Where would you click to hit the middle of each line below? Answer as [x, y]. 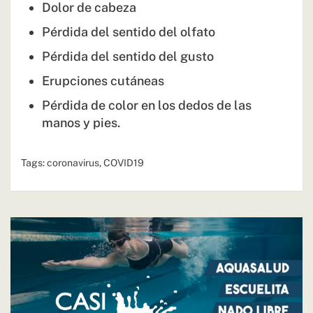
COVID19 [124, 163]
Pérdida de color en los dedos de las [147, 105]
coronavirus [73, 163]
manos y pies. [81, 123]
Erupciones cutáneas [103, 81]
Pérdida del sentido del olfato [129, 32]
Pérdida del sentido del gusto [128, 57]
